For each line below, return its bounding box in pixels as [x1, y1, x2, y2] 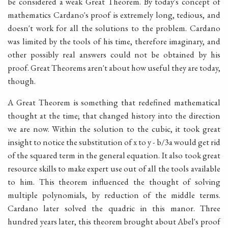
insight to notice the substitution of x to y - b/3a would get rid [8, 136, 220, 148]
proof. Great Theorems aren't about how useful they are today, [8, 62, 220, 73]
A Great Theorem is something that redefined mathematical [8, 97, 220, 108]
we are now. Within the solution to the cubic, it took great [8, 123, 220, 135]
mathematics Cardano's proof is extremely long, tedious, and [8, 9, 220, 20]
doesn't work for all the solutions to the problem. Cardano [8, 22, 220, 34]
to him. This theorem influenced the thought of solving [8, 176, 220, 188]
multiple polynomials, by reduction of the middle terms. [8, 189, 220, 201]
